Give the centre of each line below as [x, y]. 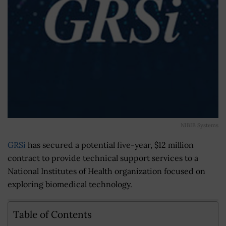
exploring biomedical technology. [70, 184]
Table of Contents [52, 214]
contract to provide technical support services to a [103, 158]
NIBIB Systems [200, 125]
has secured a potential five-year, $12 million [110, 145]
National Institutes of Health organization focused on [106, 171]
